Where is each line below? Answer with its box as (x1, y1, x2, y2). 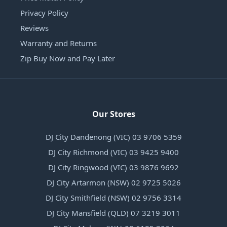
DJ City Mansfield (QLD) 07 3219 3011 (47, 208, 180, 218)
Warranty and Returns (20, 38, 97, 49)
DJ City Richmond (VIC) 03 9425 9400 (48, 147, 179, 158)
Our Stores (92, 108, 135, 120)
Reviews (20, 23, 49, 33)
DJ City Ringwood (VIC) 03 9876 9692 (48, 162, 179, 173)
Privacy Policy (20, 8, 68, 18)
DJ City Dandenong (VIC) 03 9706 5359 (45, 132, 182, 142)
